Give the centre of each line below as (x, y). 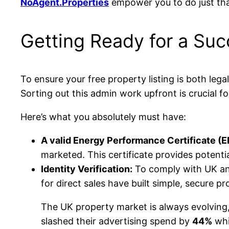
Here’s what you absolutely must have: (103, 117)
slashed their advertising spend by (117, 221)
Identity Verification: (87, 169)
